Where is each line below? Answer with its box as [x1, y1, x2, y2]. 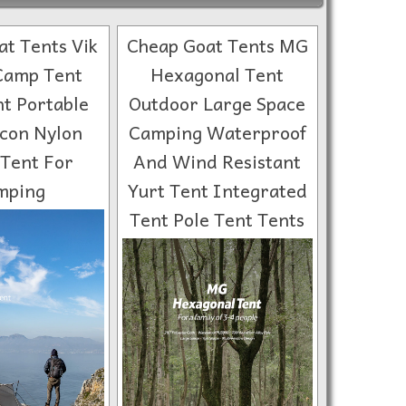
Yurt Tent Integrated [127, 176, 307, 205]
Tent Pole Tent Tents [130, 205, 305, 234]
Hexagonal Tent [150, 60, 285, 89]
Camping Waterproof [128, 118, 306, 147]
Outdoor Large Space [129, 89, 306, 118]
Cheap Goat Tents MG [126, 31, 308, 60]
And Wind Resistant [133, 147, 302, 176]
